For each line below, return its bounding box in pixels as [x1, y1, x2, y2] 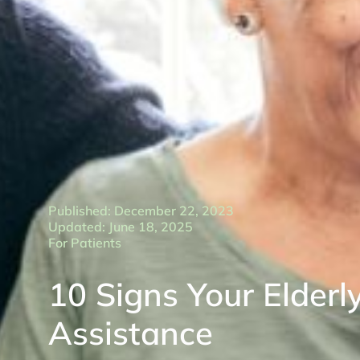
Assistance [48, 313, 213, 353]
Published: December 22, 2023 [48, 202, 234, 219]
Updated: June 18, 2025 [48, 219, 193, 235]
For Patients [48, 235, 121, 251]
